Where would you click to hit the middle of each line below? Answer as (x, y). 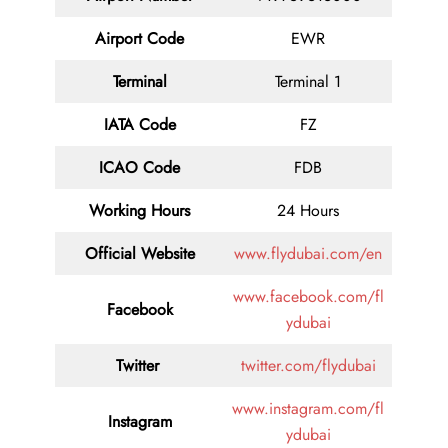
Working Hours (139, 211)
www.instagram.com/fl (308, 409)
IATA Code (139, 125)
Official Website (139, 254)
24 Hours (308, 211)
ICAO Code (139, 168)
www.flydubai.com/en (308, 254)
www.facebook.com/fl (308, 297)
